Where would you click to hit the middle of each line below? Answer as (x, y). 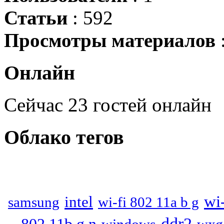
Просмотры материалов (110, 40)
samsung (34, 202)
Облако (37, 137)
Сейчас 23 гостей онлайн (108, 105)
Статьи (36, 17)
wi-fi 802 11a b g (148, 202)
